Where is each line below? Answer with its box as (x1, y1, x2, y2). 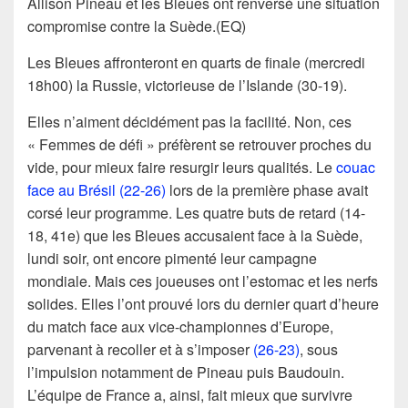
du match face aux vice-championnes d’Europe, (27, 316, 333, 338)
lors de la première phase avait (166, 179, 368, 201)
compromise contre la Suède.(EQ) (27, 15, 246, 37)
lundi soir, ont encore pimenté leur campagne (27, 248, 317, 270)
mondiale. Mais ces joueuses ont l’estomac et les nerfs (27, 270, 378, 292)
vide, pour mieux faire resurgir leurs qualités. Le (27, 157, 336, 178)
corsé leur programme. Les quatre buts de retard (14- (27, 202, 365, 224)
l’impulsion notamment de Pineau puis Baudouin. (27, 362, 344, 383)
